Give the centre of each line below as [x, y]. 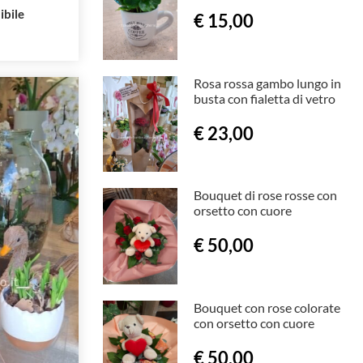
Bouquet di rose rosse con [265, 195]
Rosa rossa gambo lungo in [267, 83]
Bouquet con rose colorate [267, 307]
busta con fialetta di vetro [264, 98]
